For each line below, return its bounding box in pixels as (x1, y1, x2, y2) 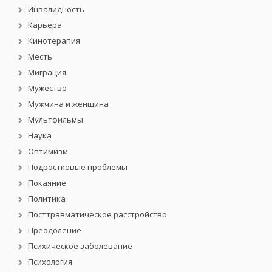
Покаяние (28, 177, 66, 188)
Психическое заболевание (28, 240, 132, 251)
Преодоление (28, 224, 81, 236)
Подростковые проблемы (28, 161, 127, 172)
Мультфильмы (28, 114, 83, 125)
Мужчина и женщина (28, 98, 109, 109)
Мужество (28, 82, 67, 93)
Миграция (28, 66, 66, 78)
